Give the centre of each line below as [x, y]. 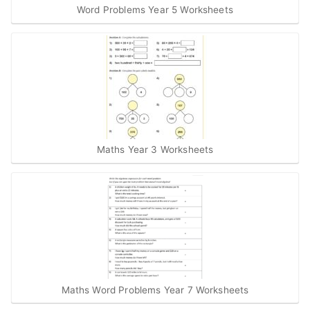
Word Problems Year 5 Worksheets [155, 10]
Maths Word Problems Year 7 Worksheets [155, 290]
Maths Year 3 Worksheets [155, 150]
